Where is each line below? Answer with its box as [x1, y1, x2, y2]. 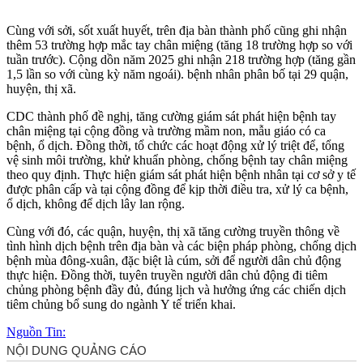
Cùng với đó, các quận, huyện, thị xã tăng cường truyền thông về [6, 224, 340, 238]
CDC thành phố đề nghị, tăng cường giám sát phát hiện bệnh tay [6, 109, 336, 123]
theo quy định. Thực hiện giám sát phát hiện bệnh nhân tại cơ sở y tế [6, 167, 356, 181]
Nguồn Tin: [6, 324, 66, 339]
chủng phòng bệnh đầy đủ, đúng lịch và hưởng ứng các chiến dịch [6, 282, 346, 297]
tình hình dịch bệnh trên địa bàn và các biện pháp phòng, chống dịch [6, 238, 357, 253]
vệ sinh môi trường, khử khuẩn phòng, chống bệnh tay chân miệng [6, 152, 348, 167]
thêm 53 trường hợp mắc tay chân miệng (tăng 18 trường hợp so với [6, 37, 352, 52]
